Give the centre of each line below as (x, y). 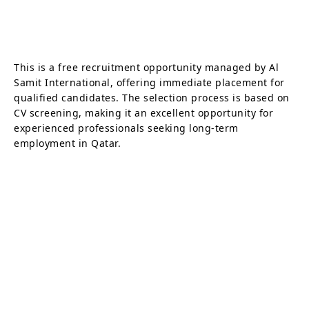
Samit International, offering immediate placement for (149, 82)
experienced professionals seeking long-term (126, 128)
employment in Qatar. (67, 143)
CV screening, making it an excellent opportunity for (143, 112)
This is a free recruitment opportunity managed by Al (146, 67)
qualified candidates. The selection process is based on (152, 97)
